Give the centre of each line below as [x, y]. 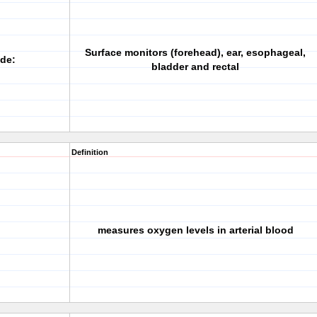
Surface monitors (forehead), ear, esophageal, [195, 52]
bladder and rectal [195, 67]
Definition [90, 152]
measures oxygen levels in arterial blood [195, 230]
